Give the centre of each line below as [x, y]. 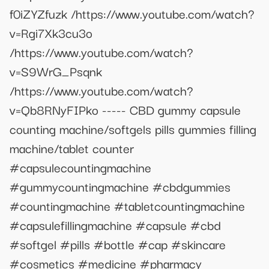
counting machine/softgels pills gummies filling [133, 129]
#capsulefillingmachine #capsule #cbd [115, 225]
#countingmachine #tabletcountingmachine [127, 206]
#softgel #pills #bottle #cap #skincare [118, 244]
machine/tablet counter [72, 148]
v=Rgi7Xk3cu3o [51, 33]
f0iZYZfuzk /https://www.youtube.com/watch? [132, 14]
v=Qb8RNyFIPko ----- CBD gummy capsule [125, 110]
